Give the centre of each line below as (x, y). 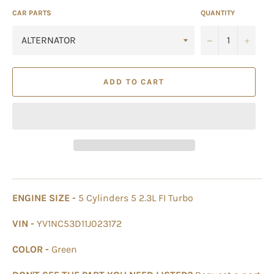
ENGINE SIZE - (45, 198)
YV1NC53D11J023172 (79, 223)
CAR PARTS (32, 13)
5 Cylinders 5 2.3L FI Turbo (136, 198)
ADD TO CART (134, 82)
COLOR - (32, 249)
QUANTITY (218, 13)
